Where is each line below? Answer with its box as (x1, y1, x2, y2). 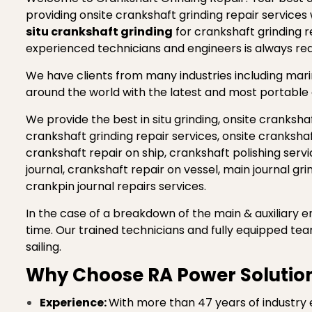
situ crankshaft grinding (26, 24, 173, 40)
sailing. (26, 239, 61, 255)
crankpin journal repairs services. (26, 178, 209, 194)
